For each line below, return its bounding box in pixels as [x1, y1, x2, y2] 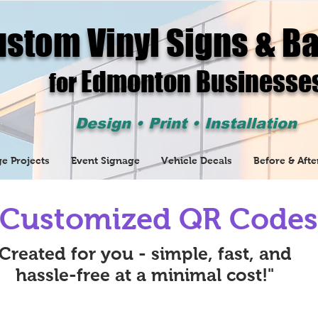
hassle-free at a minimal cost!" [16, 265, 274, 285]
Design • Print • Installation [75, 115, 297, 131]
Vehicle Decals [161, 155, 232, 166]
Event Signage [71, 155, 140, 166]
